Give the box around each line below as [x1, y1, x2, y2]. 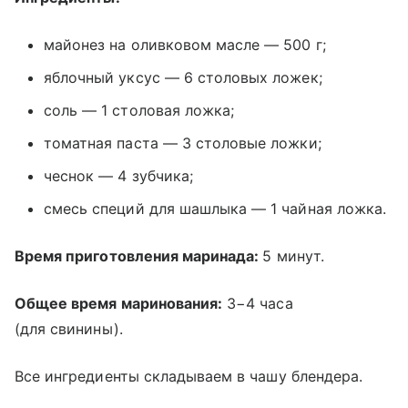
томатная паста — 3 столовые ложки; [44, 133, 321, 152]
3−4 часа [222, 293, 293, 312]
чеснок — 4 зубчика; [44, 166, 193, 185]
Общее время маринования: [15, 293, 223, 312]
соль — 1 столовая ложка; [44, 100, 235, 119]
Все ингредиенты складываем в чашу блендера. [15, 366, 363, 385]
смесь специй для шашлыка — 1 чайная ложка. [44, 199, 387, 218]
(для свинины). [15, 319, 123, 338]
